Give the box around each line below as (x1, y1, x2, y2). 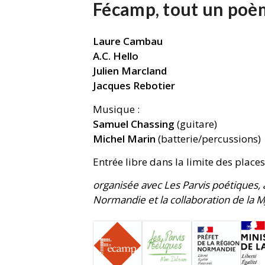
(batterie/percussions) (156, 131, 261, 146)
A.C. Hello (93, 49, 138, 63)
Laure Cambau (93, 34, 163, 49)
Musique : (93, 102, 140, 116)
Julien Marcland (93, 64, 167, 78)
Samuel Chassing (93, 117, 174, 131)
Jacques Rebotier (93, 79, 175, 93)
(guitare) (174, 117, 217, 131)
